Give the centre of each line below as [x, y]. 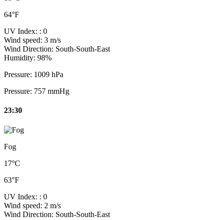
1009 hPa [49, 75]
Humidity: [21, 58]
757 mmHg [52, 91]
